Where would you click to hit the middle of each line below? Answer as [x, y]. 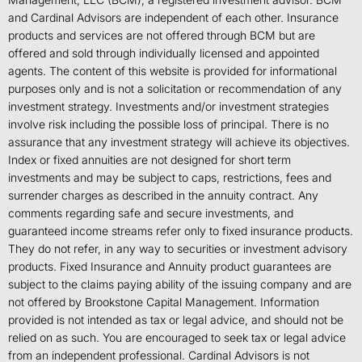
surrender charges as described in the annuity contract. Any [163, 196]
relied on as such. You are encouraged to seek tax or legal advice [177, 338]
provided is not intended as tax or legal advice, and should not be [176, 320]
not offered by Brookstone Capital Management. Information [164, 302]
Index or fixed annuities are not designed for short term [149, 160]
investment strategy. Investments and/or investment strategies [168, 107]
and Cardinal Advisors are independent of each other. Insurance [173, 18]
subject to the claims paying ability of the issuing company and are [180, 284]
